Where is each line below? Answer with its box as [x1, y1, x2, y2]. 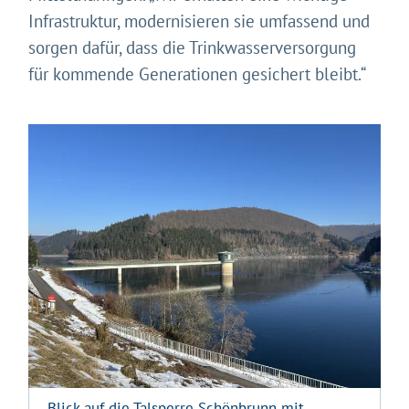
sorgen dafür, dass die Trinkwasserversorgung [28, 37, 357, 59]
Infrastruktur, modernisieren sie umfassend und [28, 10, 371, 33]
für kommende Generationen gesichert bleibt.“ [28, 63, 367, 86]
